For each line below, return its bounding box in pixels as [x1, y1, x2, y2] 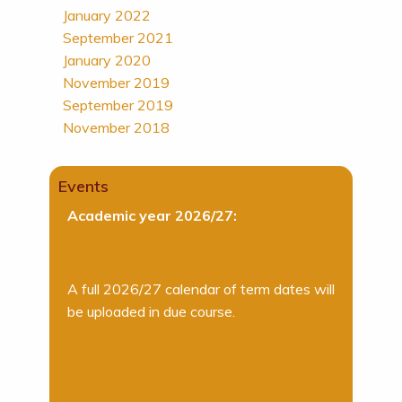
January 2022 [62, 6, 151, 24]
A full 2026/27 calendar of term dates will [66, 280, 335, 298]
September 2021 [62, 29, 173, 47]
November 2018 [62, 118, 170, 136]
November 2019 [62, 74, 170, 92]
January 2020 [62, 51, 151, 69]
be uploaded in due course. [66, 302, 235, 320]
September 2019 [62, 96, 173, 114]
